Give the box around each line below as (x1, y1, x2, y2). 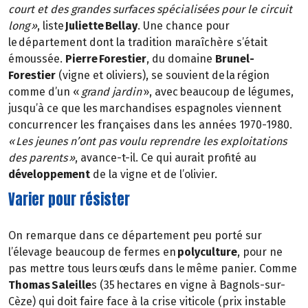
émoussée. (8, 52, 65, 65)
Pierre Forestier (65, 52, 146, 65)
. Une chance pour (137, 19, 230, 32)
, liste (37, 19, 65, 32)
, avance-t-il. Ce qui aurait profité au (75, 151, 256, 164)
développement (8, 167, 93, 181)
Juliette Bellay (65, 19, 137, 32)
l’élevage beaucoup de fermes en (8, 245, 177, 259)
